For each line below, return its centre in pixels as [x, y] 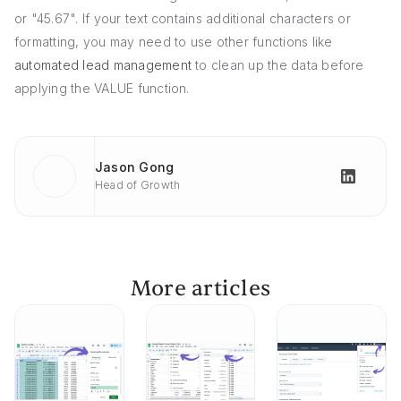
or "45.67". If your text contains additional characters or [183, 19]
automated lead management [103, 65]
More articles [200, 289]
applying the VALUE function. [102, 89]
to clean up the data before [278, 65]
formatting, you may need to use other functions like [174, 42]
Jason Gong [135, 167]
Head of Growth [138, 185]
